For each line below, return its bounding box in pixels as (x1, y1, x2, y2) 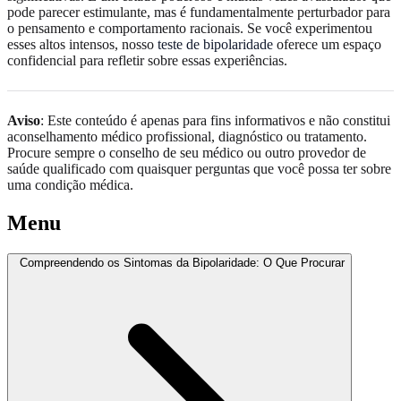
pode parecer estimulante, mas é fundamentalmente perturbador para (7, 4, 390, 20)
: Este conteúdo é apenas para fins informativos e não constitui (40, 112, 390, 128)
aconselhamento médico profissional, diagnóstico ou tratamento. (7, 128, 367, 144)
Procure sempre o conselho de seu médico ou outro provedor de (7, 144, 366, 160)
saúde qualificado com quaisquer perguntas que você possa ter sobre (7, 160, 391, 176)
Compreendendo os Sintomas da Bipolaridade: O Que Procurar (20, 255, 345, 269)
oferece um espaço (273, 36, 381, 52)
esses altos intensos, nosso (7, 36, 158, 52)
